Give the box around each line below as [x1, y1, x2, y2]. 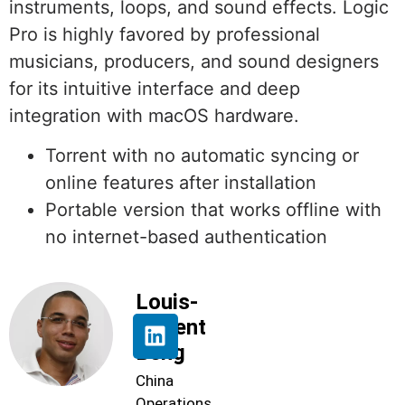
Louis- [136, 288, 198, 315]
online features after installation [45, 172, 316, 194]
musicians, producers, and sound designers [9, 50, 379, 72]
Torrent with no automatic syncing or [45, 145, 359, 167]
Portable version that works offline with [45, 199, 381, 221]
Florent [136, 314, 206, 340]
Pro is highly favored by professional [9, 23, 320, 45]
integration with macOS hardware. [9, 104, 299, 127]
